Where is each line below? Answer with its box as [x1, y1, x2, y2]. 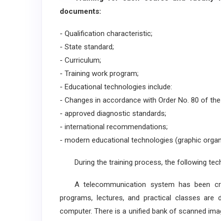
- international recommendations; [60, 122, 168, 131]
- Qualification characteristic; [60, 29, 152, 38]
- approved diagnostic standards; [60, 109, 166, 118]
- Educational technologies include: [60, 82, 172, 91]
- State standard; [60, 42, 114, 51]
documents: [60, 7, 101, 16]
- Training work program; [60, 69, 139, 78]
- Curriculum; [60, 56, 101, 65]
